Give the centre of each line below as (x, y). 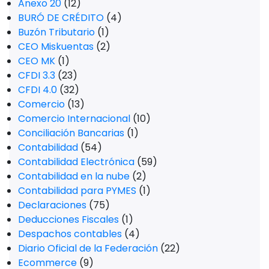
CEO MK (37, 61)
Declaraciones (52, 205)
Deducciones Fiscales (68, 219)
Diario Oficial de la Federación (88, 248)
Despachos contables (70, 234)
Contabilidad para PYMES (77, 190)
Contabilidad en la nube (74, 176)
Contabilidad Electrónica (76, 162)
